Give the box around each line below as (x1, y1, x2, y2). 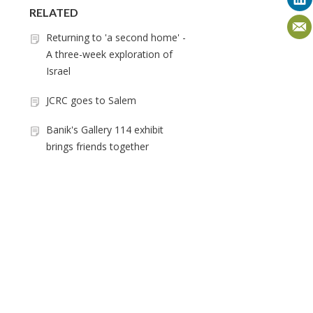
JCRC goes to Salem (46, 94, 136, 107)
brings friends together (46, 140, 149, 153)
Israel (46, 64, 71, 78)
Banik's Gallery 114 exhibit (46, 123, 163, 136)
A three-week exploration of (46, 48, 173, 61)
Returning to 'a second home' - (46, 31, 186, 44)
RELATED (29, 6, 78, 19)
